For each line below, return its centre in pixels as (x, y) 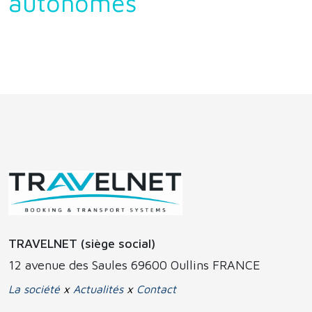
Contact (156, 289)
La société (34, 289)
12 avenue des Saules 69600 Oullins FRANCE (134, 265)
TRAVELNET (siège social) (82, 243)
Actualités (98, 289)
